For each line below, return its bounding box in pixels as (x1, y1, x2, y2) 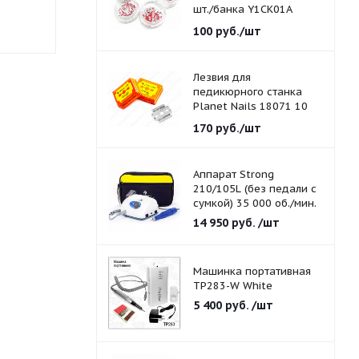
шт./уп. (192, 114, 228, 127)
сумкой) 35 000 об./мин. (192, 196, 317, 210)
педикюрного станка (192, 85, 302, 99)
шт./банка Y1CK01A (192, 2, 292, 16)
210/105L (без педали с (192, 182, 317, 196)
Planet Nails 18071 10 (192, 99, 308, 113)
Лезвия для (192, 71, 251, 84)
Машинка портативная (192, 264, 311, 278)
